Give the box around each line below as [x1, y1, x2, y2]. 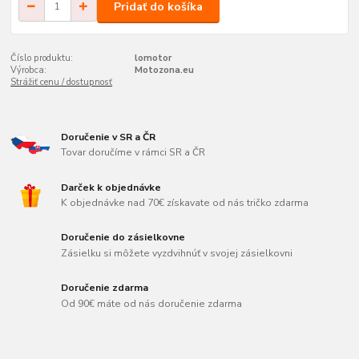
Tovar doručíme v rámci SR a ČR [61, 146, 206, 159]
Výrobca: [10, 64, 47, 77]
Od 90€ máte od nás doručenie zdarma [61, 296, 243, 310]
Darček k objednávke [61, 180, 162, 194]
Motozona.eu [134, 64, 194, 77]
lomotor [134, 52, 171, 65]
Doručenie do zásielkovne [61, 231, 186, 244]
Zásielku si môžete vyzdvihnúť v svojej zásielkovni [61, 247, 293, 260]
